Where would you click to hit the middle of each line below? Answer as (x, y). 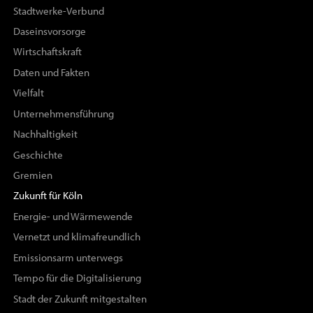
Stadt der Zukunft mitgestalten (80, 299)
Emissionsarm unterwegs (68, 257)
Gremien (32, 175)
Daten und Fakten (51, 72)
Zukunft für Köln (48, 196)
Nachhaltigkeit (45, 134)
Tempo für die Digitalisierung (77, 278)
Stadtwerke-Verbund (58, 11)
